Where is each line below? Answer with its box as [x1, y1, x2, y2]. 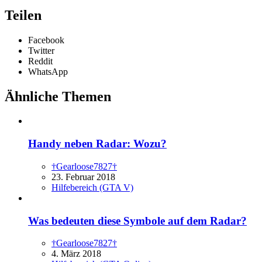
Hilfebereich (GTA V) [51, 182, 133, 192]
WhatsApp [28, 66, 68, 77]
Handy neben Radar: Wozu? [28, 137, 167, 150]
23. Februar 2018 [51, 171, 115, 182]
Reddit [28, 56, 53, 66]
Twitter [28, 45, 54, 56]
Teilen [5, 7, 42, 23]
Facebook [28, 35, 64, 45]
